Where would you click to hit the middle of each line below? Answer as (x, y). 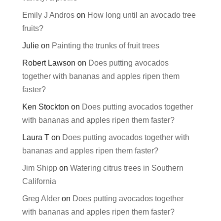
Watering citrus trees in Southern (127, 168)
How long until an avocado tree (141, 15)
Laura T (36, 138)
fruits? (33, 29)
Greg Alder (41, 199)
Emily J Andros (48, 15)
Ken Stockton (45, 107)
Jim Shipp (39, 168)
